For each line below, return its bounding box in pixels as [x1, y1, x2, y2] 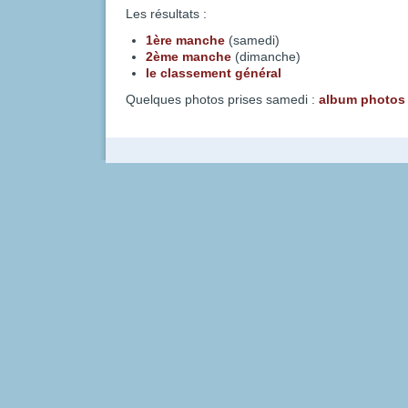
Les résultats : [126, 6, 207, 22]
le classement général [146, 66, 281, 81]
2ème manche [146, 49, 231, 65]
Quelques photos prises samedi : [126, 92, 319, 107]
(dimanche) [231, 49, 301, 65]
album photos [319, 92, 405, 107]
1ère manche [146, 33, 225, 48]
